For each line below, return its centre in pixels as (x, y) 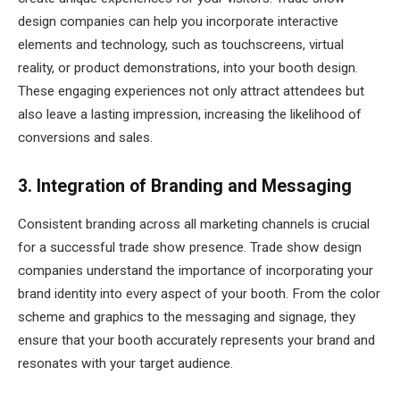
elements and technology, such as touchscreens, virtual (181, 45)
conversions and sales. (85, 138)
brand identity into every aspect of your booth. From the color (199, 293)
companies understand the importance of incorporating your (196, 270)
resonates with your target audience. (125, 363)
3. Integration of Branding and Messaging (185, 186)
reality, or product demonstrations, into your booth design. (188, 68)
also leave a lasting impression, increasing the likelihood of (190, 115)
